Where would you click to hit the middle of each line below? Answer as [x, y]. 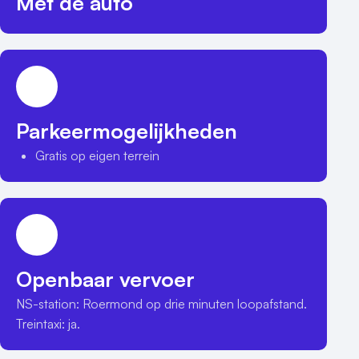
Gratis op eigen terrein [97, 156]
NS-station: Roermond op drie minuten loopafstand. [161, 304]
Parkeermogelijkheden [127, 131]
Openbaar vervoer [105, 279]
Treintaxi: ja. [48, 324]
